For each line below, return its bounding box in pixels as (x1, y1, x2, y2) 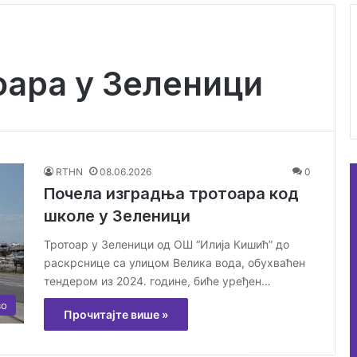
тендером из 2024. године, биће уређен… (44, 273, 271, 288)
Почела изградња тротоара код (44, 183, 299, 203)
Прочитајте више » (64, 307, 168, 321)
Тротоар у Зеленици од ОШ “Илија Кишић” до (44, 237, 289, 251)
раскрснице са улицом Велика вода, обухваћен (44, 255, 305, 269)
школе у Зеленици (44, 206, 190, 226)
